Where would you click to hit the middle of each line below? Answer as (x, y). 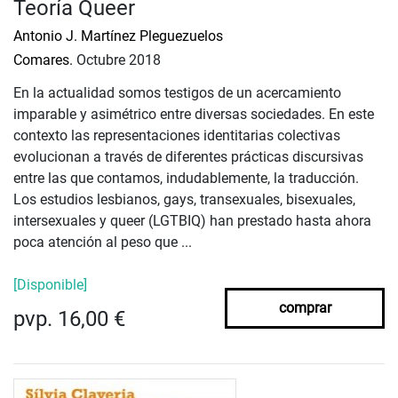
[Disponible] (50, 285)
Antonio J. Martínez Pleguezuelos (118, 36)
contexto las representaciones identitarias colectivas (177, 136)
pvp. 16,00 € (69, 319)
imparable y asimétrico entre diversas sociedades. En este (194, 115)
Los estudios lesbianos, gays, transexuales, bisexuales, (184, 200)
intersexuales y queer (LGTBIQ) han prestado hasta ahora (192, 221)
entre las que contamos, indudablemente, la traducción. (186, 179)
